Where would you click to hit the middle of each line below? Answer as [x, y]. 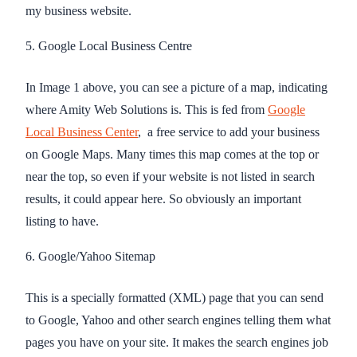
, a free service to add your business [229, 131]
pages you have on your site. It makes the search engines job [177, 342]
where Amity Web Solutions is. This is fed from [147, 109]
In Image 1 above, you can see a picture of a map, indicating [177, 87]
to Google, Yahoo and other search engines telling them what [178, 320]
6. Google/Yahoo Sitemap [90, 256]
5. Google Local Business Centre [109, 45]
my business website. [78, 10]
